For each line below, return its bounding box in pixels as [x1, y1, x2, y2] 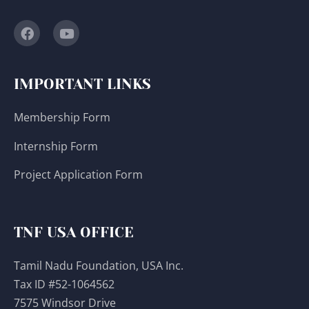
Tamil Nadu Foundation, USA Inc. [14, 257, 183, 273]
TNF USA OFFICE [14, 223, 134, 241]
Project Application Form [14, 167, 143, 183]
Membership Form [14, 110, 110, 126]
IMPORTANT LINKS [14, 76, 151, 93]
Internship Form [14, 138, 98, 154]
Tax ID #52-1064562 [14, 276, 114, 292]
